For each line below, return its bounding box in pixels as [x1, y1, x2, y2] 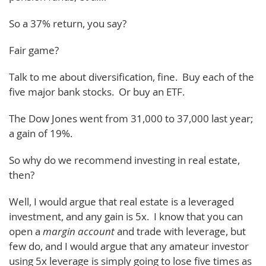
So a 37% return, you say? [9, 16, 126, 30]
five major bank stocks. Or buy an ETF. [9, 84, 185, 99]
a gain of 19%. [9, 126, 72, 140]
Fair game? [9, 43, 59, 57]
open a [9, 224, 43, 238]
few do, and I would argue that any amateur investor [9, 239, 249, 253]
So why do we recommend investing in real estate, [9, 153, 240, 167]
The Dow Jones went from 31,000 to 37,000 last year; [9, 111, 253, 125]
